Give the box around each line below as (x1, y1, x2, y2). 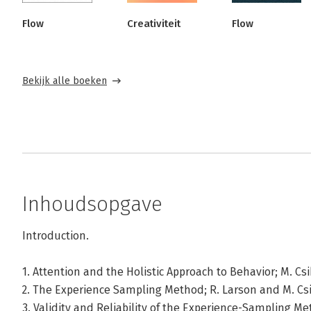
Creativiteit (126, 17, 180, 30)
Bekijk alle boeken (22, 75, 107, 87)
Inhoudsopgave (22, 192, 162, 217)
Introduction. (22, 229, 89, 242)
